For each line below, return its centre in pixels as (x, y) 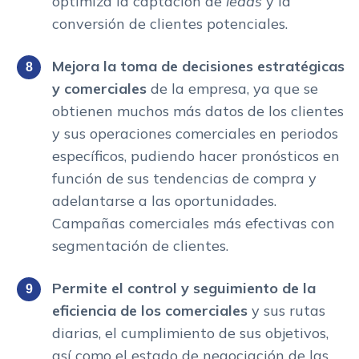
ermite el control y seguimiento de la (189, 288)
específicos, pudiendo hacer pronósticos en (196, 156)
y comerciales (99, 89)
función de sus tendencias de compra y (184, 179)
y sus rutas (288, 311)
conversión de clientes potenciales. (170, 24)
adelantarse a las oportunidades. (164, 201)
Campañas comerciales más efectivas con (194, 224)
